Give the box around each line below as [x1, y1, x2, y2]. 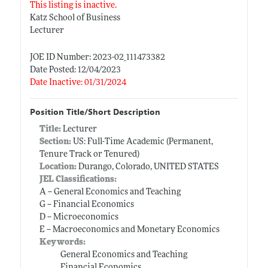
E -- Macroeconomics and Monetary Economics [39, 225, 220, 234]
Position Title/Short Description [29, 106, 160, 117]
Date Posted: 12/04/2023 [29, 65, 121, 75]
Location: [39, 162, 77, 172]
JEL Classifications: [39, 175, 117, 184]
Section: [39, 137, 71, 147]
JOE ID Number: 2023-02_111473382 [29, 53, 165, 62]
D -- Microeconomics [39, 212, 118, 222]
